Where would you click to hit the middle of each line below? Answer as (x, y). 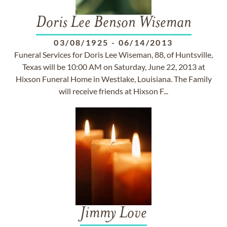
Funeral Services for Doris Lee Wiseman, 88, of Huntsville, (113, 54)
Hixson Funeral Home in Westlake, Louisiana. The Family (113, 79)
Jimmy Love (113, 214)
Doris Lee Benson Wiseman (113, 23)
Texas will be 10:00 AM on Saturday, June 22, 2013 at (113, 67)
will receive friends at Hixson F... (113, 91)
